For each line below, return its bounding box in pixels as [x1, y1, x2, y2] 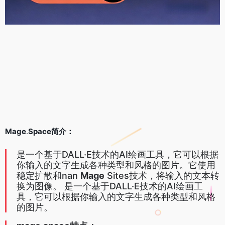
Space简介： [28, 126, 74, 136]
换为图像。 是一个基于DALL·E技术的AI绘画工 [17, 180, 203, 191]
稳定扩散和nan [17, 170, 80, 181]
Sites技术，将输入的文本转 [104, 170, 219, 181]
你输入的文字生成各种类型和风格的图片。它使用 [17, 159, 215, 170]
